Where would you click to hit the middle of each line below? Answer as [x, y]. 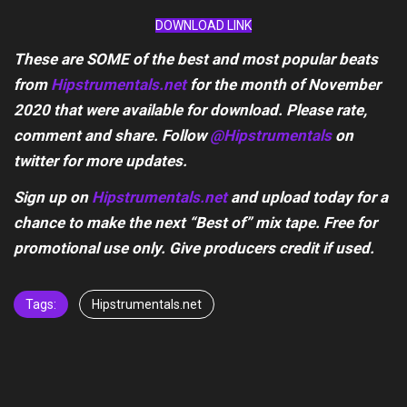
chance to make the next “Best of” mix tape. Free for [195, 223]
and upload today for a [308, 197]
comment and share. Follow [112, 135]
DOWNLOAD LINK [203, 25]
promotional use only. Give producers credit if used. [194, 248]
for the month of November [283, 84]
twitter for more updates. [100, 161]
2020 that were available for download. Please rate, [190, 110]
